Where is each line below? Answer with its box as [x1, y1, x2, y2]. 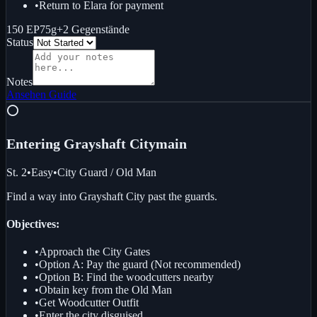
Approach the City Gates [39, 246, 150, 258]
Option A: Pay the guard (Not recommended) [39, 258, 241, 271]
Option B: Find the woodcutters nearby [39, 271, 214, 284]
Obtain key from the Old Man [39, 284, 172, 296]
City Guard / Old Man [57, 166, 156, 178]
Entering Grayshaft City [6, 135, 156, 151]
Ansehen [6, 88, 46, 100]
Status [6, 35, 33, 48]
